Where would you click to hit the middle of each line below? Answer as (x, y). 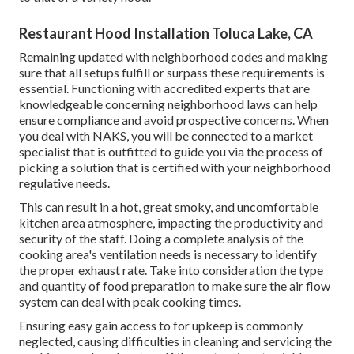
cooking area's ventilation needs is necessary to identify (168, 254)
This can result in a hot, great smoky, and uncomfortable (169, 206)
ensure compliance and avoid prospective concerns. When (174, 119)
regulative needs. (64, 183)
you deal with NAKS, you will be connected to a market (166, 135)
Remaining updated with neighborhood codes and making (173, 56)
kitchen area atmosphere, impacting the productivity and (171, 222)
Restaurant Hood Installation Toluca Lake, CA (166, 33)
